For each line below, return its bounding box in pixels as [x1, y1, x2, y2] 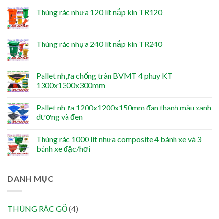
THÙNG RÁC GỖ [7, 203, 67, 213]
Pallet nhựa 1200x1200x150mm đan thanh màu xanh [36, 103, 211, 112]
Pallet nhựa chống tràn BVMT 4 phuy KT [36, 71, 173, 81]
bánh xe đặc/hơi [36, 144, 90, 153]
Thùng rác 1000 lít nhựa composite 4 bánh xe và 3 [36, 134, 201, 144]
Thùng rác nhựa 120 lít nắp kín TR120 [36, 7, 162, 17]
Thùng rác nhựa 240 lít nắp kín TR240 [36, 39, 162, 49]
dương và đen [36, 112, 83, 122]
